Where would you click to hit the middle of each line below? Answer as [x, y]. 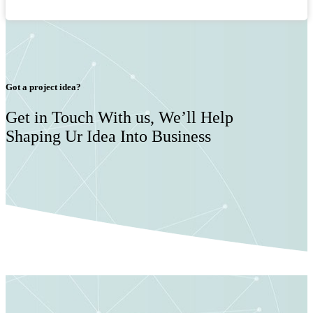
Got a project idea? [43, 87]
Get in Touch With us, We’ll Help [119, 117]
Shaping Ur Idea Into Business [108, 136]
